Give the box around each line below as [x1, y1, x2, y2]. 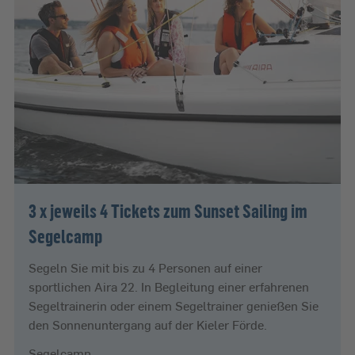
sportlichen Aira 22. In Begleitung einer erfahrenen [29, 277, 309, 296]
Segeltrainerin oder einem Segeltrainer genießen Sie [29, 296, 319, 315]
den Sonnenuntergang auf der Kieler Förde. [29, 315, 267, 334]
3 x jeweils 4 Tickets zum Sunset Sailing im [29, 198, 307, 222]
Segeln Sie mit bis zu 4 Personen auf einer [29, 258, 262, 277]
